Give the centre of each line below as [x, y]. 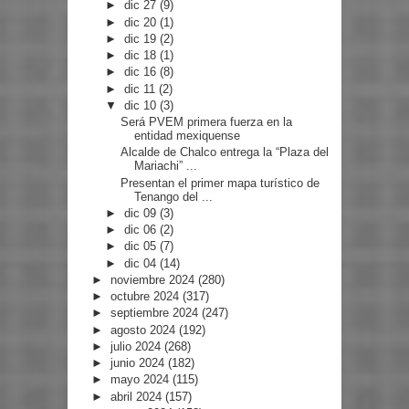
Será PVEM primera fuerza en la [207, 122]
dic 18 [142, 56]
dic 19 [142, 38]
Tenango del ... [174, 196]
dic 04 [142, 263]
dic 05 [142, 246]
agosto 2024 [144, 330]
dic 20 [142, 22]
